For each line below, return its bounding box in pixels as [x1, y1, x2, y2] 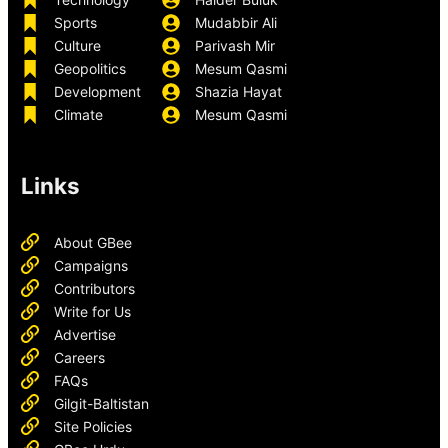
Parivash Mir [195, 37, 276, 55]
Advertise [54, 325, 117, 343]
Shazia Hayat [195, 83, 283, 101]
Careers [54, 348, 106, 366]
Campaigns [54, 256, 129, 274]
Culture [54, 37, 102, 55]
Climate [54, 106, 104, 124]
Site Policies [54, 417, 133, 435]
